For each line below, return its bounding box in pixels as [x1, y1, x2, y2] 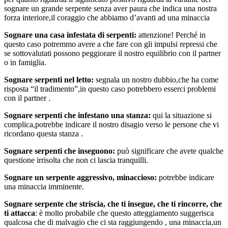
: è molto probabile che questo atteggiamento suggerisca [35, 209, 214, 218]
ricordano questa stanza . [4, 129, 83, 138]
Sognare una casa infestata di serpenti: [4, 31, 136, 40]
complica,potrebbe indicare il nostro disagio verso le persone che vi [4, 120, 219, 129]
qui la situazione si [151, 111, 212, 120]
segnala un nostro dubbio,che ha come [94, 75, 218, 84]
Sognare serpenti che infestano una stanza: [4, 111, 151, 120]
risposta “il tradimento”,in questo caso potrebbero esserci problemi [4, 84, 216, 94]
